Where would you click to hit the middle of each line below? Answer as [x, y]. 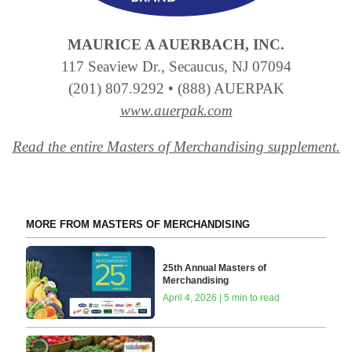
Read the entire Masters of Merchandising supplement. [176, 147]
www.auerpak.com [176, 111]
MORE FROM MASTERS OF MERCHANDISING [137, 225]
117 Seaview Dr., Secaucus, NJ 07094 [176, 67]
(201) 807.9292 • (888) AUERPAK [176, 89]
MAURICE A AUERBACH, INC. [176, 45]
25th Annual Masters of [215, 268]
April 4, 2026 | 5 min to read [222, 297]
